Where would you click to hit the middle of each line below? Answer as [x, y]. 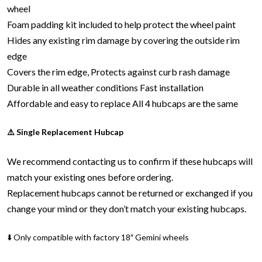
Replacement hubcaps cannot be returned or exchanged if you [130, 192]
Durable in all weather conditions [73, 87]
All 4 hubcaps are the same [185, 103]
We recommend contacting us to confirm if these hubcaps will [130, 161]
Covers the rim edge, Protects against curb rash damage [118, 71]
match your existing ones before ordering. [90, 177]
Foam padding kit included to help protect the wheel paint [121, 24]
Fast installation [172, 87]
